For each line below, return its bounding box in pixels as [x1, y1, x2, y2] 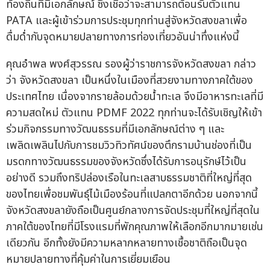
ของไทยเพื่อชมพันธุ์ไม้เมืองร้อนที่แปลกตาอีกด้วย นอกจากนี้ [6, 186, 258, 203]
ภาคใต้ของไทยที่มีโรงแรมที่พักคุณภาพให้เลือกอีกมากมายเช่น [6, 219, 263, 236]
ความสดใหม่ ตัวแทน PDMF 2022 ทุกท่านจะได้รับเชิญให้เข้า [6, 105, 262, 122]
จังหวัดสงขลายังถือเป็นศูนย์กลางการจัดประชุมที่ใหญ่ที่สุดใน [6, 202, 260, 219]
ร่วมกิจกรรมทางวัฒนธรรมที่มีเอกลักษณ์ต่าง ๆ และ [6, 121, 224, 138]
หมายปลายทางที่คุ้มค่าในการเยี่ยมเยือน [6, 251, 171, 268]
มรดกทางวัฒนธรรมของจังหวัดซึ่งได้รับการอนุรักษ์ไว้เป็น [6, 154, 246, 171]
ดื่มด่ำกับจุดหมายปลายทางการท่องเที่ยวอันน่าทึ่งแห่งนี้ [6, 29, 239, 46]
